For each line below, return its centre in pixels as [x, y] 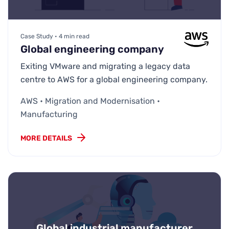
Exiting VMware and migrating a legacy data [105, 66]
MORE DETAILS [46, 139]
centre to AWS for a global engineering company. [114, 80]
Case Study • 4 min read [55, 37]
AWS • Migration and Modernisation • [90, 101]
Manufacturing [49, 114]
